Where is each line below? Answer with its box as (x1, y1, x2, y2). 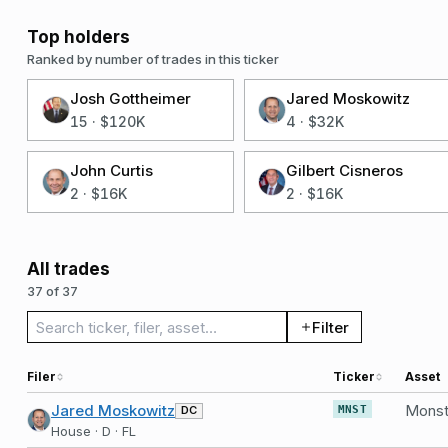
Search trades (32, 312, 180, 338)
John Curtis (69, 161, 153, 180)
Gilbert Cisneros (286, 161, 404, 180)
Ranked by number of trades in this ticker (27, 51, 279, 67)
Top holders (27, 27, 130, 47)
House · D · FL (51, 423, 136, 439)
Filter (312, 317, 349, 337)
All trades (27, 259, 110, 279)
